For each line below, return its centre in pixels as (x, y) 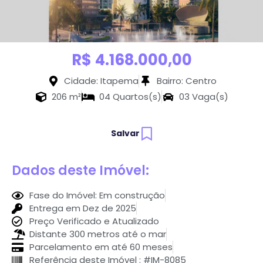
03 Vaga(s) (204, 96)
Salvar (125, 134)
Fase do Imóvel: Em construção (97, 195)
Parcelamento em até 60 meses (101, 247)
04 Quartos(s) (130, 96)
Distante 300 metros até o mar (97, 234)
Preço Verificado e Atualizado (94, 221)
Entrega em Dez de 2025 (82, 208)
